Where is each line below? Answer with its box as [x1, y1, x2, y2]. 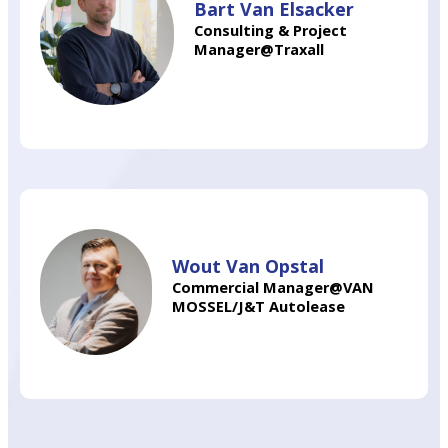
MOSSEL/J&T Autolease [172, 297, 346, 316]
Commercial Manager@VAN [172, 278, 375, 297]
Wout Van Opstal [172, 254, 325, 278]
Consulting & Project [194, 21, 348, 41]
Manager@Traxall [194, 40, 325, 60]
